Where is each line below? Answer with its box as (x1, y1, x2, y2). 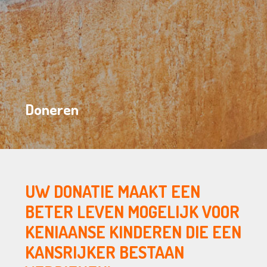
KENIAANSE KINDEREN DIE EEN (25, 221, 242, 243)
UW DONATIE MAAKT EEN (25, 181, 201, 203)
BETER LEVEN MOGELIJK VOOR (25, 201, 240, 223)
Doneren (25, 99, 79, 119)
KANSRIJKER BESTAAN (25, 241, 185, 263)
